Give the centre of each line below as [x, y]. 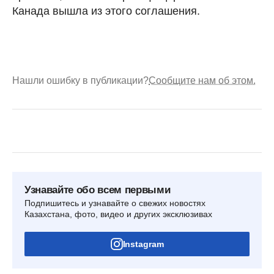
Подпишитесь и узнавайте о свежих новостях [115, 203]
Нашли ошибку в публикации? [80, 80]
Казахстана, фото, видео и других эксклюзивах [118, 214]
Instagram [143, 244]
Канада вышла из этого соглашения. [106, 11]
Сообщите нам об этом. [202, 80]
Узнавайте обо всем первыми [98, 190]
